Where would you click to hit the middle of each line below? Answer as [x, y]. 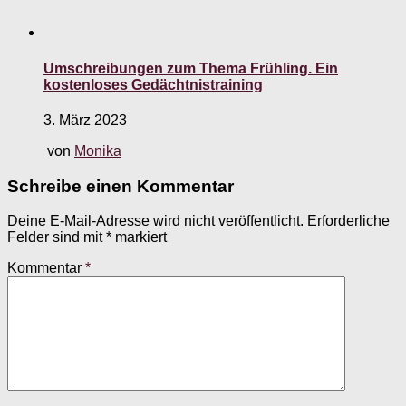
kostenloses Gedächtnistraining [153, 84]
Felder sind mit [57, 237]
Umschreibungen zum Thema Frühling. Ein [191, 68]
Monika [98, 150]
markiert [139, 237]
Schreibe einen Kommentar [121, 186]
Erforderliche [348, 221]
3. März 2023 [85, 120]
